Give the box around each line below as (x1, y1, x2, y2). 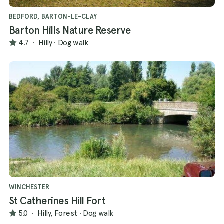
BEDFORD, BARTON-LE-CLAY (9, 12, 97, 20)
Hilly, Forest (37, 208, 77, 218)
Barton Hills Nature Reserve (9, 24, 131, 36)
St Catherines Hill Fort (9, 194, 106, 207)
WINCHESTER (9, 183, 49, 191)
